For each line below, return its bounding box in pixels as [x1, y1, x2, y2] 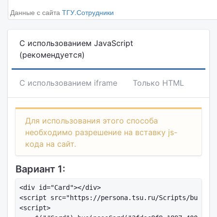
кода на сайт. [25, 139, 76, 149]
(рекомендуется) [19, 50, 85, 60]
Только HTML [133, 78, 184, 88]
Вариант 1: [15, 163, 65, 175]
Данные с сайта [10, 7, 62, 17]
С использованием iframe [19, 78, 117, 88]
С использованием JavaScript [19, 38, 133, 48]
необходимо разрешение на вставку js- [25, 127, 177, 137]
